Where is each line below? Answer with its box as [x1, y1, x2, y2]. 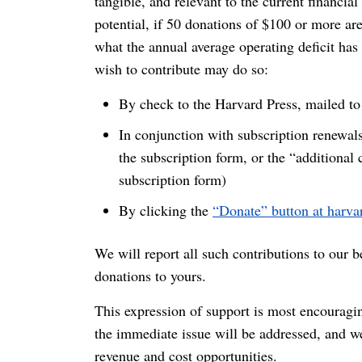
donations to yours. [95, 266, 206, 285]
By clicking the [119, 200, 213, 220]
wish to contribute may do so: [95, 59, 268, 78]
